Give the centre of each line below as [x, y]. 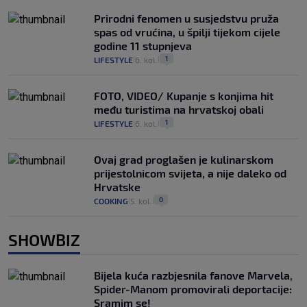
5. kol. [141, 201]
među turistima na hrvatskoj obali [179, 109]
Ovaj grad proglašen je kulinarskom [184, 159]
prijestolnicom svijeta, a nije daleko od [190, 173]
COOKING [111, 201]
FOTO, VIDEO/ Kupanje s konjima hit [184, 96]
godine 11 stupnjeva [143, 46]
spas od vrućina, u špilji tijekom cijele [187, 32]
